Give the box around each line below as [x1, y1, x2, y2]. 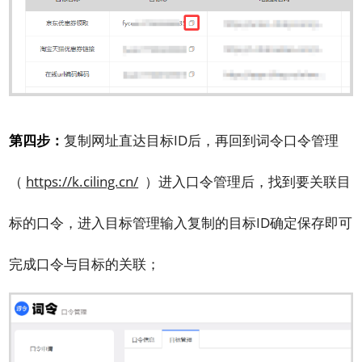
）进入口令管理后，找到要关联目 [138, 171, 351, 191]
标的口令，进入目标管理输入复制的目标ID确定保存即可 [9, 213, 353, 232]
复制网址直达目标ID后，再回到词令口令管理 [64, 130, 339, 149]
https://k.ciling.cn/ [26, 171, 139, 191]
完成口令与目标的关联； [9, 254, 161, 273]
